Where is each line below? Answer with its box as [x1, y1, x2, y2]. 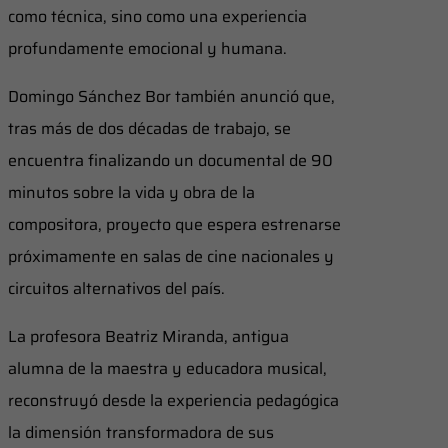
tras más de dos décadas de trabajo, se [8, 115, 291, 141]
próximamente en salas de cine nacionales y [8, 243, 334, 269]
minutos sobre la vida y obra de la [8, 179, 255, 205]
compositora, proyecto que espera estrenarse [8, 211, 341, 237]
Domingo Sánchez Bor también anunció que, [8, 83, 335, 109]
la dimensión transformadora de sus [8, 419, 274, 445]
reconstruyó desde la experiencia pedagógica [8, 387, 339, 413]
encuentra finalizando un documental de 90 [8, 147, 333, 173]
